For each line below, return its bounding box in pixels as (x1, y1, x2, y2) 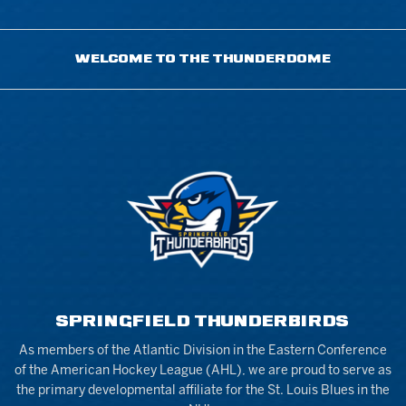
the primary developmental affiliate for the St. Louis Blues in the (15, 384, 390, 397)
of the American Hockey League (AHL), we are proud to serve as (14, 364, 391, 377)
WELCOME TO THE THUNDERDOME (74, 53, 331, 64)
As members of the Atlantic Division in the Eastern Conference (18, 344, 387, 357)
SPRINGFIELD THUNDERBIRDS (56, 314, 350, 329)
